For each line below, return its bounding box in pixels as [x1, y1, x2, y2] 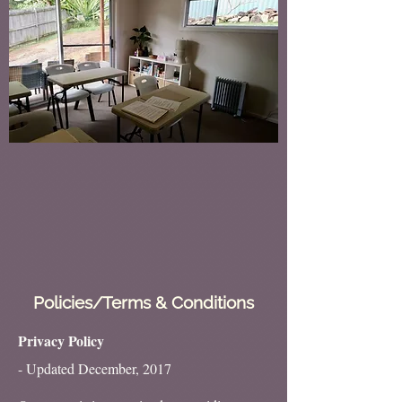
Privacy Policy [18, 330, 104, 351]
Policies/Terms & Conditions [33, 293, 254, 312]
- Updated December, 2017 [18, 359, 171, 378]
